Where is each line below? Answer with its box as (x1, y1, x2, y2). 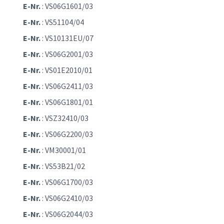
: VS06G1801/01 (40, 97, 93, 107)
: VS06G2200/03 (40, 129, 93, 139)
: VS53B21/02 (40, 161, 85, 171)
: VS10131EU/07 (40, 33, 93, 43)
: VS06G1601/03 (40, 1, 93, 11)
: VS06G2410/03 (40, 193, 93, 203)
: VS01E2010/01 (40, 65, 92, 75)
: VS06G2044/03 (40, 209, 93, 219)
